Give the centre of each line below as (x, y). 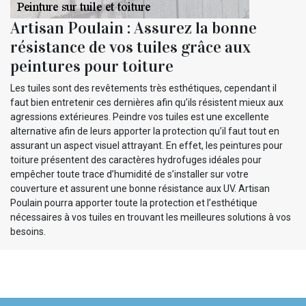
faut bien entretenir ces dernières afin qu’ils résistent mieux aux (147, 103)
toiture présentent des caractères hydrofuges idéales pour (136, 160)
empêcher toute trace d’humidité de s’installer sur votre (129, 175)
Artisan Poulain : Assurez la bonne (134, 28)
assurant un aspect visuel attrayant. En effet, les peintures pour (147, 146)
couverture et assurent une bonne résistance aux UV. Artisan (140, 189)
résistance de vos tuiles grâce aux (130, 47)
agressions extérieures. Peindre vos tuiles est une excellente (140, 117)
